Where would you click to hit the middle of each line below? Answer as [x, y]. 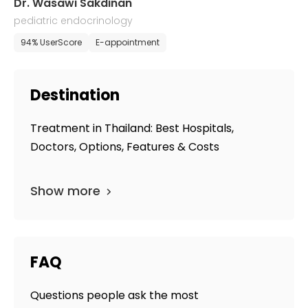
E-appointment [128, 42]
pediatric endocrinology [73, 21]
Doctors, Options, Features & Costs [125, 147]
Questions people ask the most [114, 295]
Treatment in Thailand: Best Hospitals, [132, 128]
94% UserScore [51, 42]
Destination [75, 95]
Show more [65, 191]
